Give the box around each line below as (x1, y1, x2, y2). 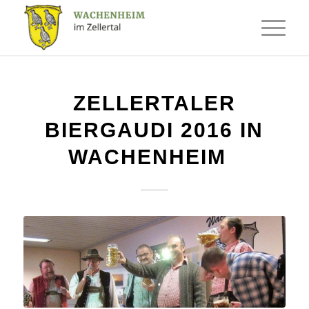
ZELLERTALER (72, 92, 236, 114)
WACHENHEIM (68, 146, 241, 168)
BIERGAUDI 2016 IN (45, 119, 264, 141)
